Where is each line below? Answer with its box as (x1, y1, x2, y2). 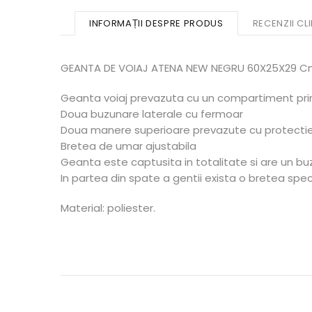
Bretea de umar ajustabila (61, 139, 196, 154)
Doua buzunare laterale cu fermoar (61, 107, 243, 122)
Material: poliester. (61, 201, 155, 216)
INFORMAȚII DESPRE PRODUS (89, 17, 224, 31)
